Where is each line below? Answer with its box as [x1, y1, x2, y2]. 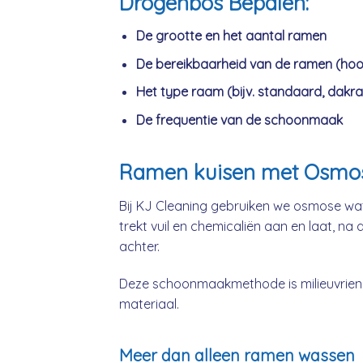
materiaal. [119, 295, 179, 312]
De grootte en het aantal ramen [135, 28, 327, 45]
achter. [119, 237, 160, 254]
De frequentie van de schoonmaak [135, 112, 343, 129]
